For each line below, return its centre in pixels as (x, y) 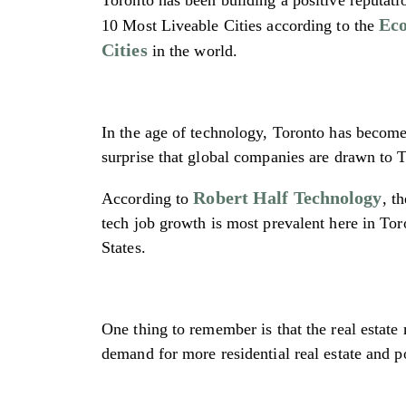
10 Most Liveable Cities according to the (241, 25)
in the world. (193, 50)
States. (124, 247)
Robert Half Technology (288, 197)
